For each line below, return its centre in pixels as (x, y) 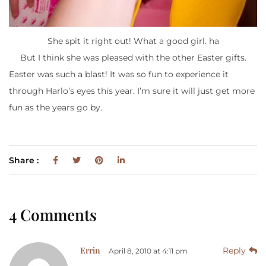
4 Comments (53, 215)
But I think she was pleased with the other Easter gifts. (133, 58)
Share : (25, 161)
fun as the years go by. (56, 108)
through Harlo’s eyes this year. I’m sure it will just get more (132, 91)
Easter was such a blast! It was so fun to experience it (119, 75)
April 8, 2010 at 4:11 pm (148, 251)
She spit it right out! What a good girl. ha (133, 41)
